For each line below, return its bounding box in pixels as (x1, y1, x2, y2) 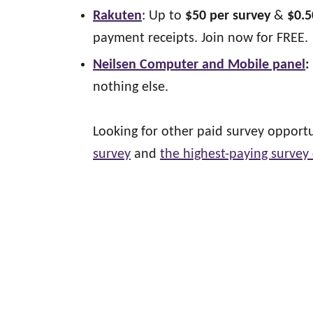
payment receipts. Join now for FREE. (93, 31, 308, 45)
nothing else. (93, 80, 168, 94)
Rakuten (93, 9, 142, 23)
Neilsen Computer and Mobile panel (93, 58, 305, 72)
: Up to (142, 9, 185, 23)
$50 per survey (185, 9, 270, 23)
